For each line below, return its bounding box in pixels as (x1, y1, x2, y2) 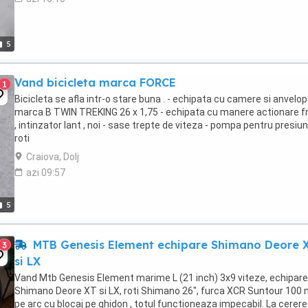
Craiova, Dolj (26, 151, 79, 162)
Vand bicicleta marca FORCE (14, 76, 176, 89)
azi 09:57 (26, 167, 65, 178)
